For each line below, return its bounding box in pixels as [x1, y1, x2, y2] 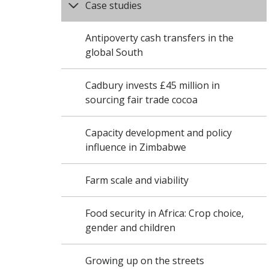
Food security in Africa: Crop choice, [85, 207, 244, 220]
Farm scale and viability [85, 174, 189, 187]
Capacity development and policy [85, 126, 232, 139]
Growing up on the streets [85, 254, 204, 267]
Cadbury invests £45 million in [85, 79, 220, 92]
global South [85, 46, 143, 59]
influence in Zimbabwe [85, 141, 186, 154]
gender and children [85, 221, 175, 234]
